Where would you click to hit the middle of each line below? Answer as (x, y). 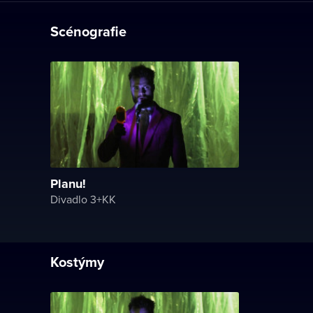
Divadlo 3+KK (83, 199)
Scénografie (88, 31)
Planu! (68, 183)
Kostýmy (77, 261)
